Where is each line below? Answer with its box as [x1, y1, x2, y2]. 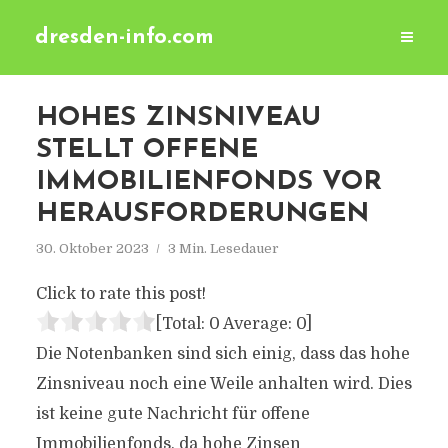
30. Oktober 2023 [35, 241, 149, 256]
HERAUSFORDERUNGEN [35, 201, 369, 228]
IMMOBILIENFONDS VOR [35, 169, 382, 196]
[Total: [155, 315, 209, 333]
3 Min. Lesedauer [167, 241, 279, 256]
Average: [219, 315, 296, 333]
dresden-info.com [35, 27, 214, 48]
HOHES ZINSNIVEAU [35, 105, 321, 132]
